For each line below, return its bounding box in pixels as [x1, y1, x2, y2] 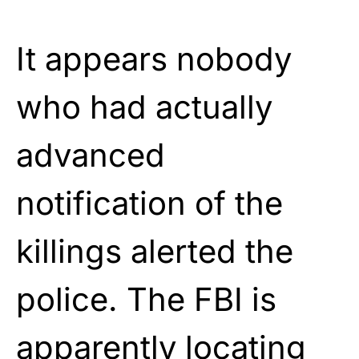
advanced [16, 135, 165, 175]
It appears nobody [16, 38, 292, 79]
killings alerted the [16, 231, 293, 271]
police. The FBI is [16, 279, 276, 319]
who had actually [16, 87, 272, 127]
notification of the [16, 183, 283, 223]
